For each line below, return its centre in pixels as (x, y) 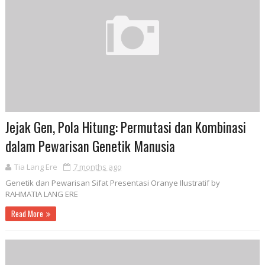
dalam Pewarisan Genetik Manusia (90, 146)
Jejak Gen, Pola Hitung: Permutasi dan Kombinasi (125, 127)
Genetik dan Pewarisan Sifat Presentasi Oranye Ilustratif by (112, 182)
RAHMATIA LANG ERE (41, 194)
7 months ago (97, 167)
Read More (27, 213)
